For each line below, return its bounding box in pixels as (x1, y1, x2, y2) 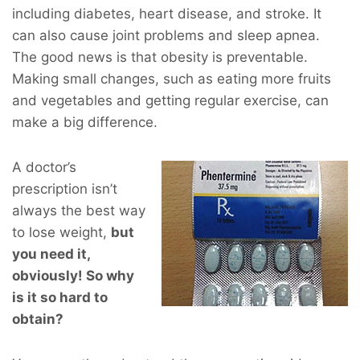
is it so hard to (12, 288, 108, 305)
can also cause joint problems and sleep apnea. (12, 27, 320, 43)
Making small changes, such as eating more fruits (12, 70, 331, 87)
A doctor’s (12, 158, 76, 175)
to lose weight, (12, 223, 111, 240)
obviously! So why (12, 267, 134, 284)
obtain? (12, 310, 63, 327)
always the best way (12, 202, 145, 219)
